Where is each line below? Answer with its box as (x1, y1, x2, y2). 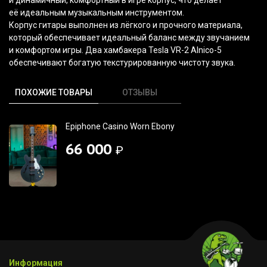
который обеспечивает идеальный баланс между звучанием (9, 32, 250, 42)
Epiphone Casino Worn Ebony (66, 121, 175, 131)
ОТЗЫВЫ (122, 87, 158, 97)
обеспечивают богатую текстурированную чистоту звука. (9, 57, 235, 67)
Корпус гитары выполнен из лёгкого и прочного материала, (9, 20, 243, 30)
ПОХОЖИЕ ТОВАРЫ (15, 87, 92, 97)
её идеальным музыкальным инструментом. (9, 7, 186, 17)
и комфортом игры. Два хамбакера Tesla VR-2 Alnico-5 (9, 45, 222, 55)
